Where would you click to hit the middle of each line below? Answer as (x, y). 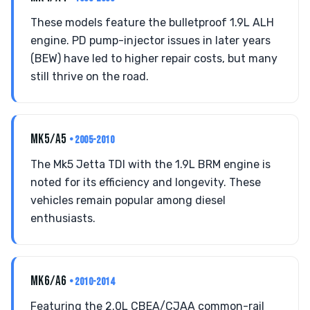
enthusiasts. (63, 218)
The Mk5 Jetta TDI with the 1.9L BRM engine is (151, 164)
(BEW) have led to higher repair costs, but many (154, 58)
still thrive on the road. (90, 76)
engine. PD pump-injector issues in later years (151, 40)
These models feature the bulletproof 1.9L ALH (152, 22)
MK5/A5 (50, 139)
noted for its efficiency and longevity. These (146, 182)
